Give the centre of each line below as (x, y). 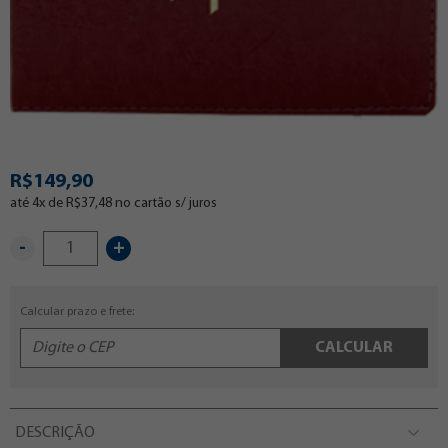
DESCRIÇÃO (55, 433)
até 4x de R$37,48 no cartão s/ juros (113, 204)
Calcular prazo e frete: (77, 312)
